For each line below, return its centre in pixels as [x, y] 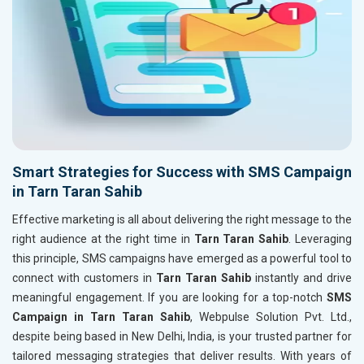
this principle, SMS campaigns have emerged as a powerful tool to [182, 258]
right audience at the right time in [103, 238]
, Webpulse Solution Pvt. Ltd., [271, 316]
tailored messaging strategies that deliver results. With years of [182, 355]
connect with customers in [84, 277]
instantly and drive [303, 277]
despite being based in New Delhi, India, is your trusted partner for [182, 336]
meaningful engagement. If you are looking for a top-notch [169, 297]
